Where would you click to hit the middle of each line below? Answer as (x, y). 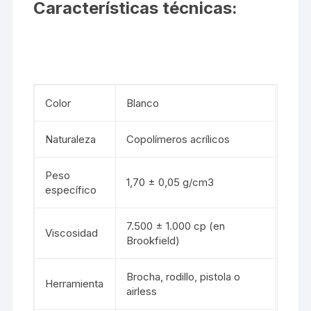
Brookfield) (153, 240)
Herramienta (75, 283)
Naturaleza (71, 139)
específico (71, 190)
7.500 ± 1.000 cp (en (176, 226)
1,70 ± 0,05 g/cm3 (170, 182)
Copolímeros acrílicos (178, 139)
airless (142, 291)
